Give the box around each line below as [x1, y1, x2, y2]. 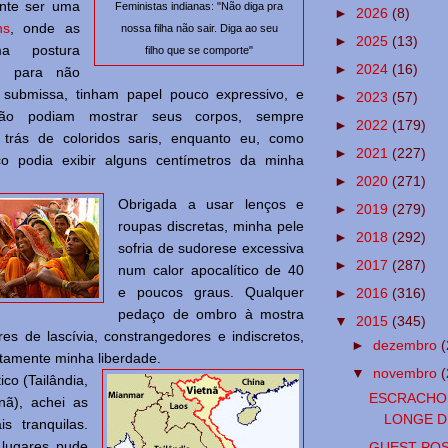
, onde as [9, 20, 80, 37]
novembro [372, 365, 441, 382]
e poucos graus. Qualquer [118, 284, 304, 301]
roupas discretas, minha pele [118, 218, 304, 235]
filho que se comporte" [145, 44, 253, 57]
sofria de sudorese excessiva [118, 240, 304, 257]
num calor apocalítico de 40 [118, 262, 304, 279]
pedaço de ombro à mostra [118, 306, 304, 323]
